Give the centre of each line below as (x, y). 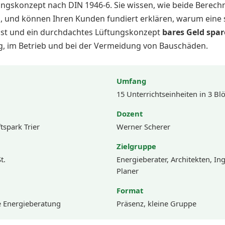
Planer (128, 171)
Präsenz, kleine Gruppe (156, 203)
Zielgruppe (136, 146)
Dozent (130, 114)
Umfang (131, 81)
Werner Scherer (143, 127)
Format (130, 190)
